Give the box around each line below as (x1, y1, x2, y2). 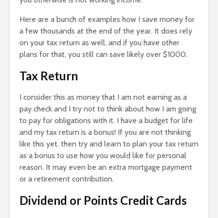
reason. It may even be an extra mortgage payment (19, 162, 192, 172)
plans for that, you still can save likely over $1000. (19, 49, 187, 59)
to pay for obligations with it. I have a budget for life (19, 115, 193, 125)
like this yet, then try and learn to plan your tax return (19, 139, 199, 148)
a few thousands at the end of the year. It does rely (19, 26, 192, 36)
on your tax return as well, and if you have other (19, 37, 180, 47)
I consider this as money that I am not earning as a (19, 92, 187, 102)
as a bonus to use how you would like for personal (19, 150, 186, 160)
